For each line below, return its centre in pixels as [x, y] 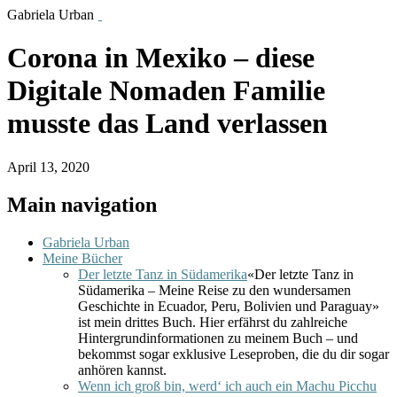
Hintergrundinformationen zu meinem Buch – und [218, 338]
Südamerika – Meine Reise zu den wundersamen [214, 290]
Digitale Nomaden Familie [166, 91]
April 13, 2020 [48, 167]
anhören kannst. [122, 370]
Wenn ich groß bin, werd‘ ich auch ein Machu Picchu [227, 385]
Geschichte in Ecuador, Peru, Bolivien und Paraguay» [229, 306]
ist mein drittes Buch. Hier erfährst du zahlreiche [213, 322]
